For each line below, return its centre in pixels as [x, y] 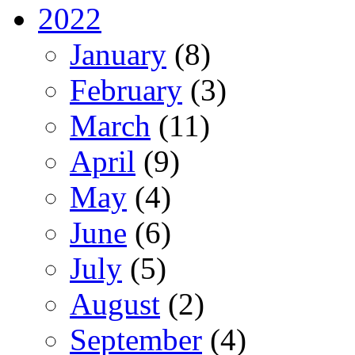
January [118, 54]
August [115, 303]
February [126, 90]
